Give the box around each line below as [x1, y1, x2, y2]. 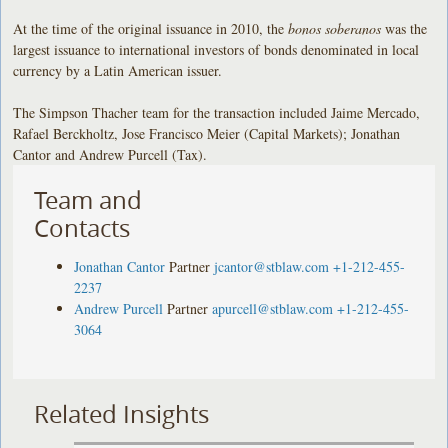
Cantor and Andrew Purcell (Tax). [13, 144, 208, 164]
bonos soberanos [288, 18, 382, 38]
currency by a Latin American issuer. [13, 60, 228, 80]
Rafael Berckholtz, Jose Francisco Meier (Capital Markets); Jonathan [13, 123, 401, 143]
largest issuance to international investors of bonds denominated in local [13, 39, 420, 59]
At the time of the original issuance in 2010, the [13, 18, 289, 38]
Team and [34, 183, 143, 216]
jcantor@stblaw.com [214, 256, 330, 276]
